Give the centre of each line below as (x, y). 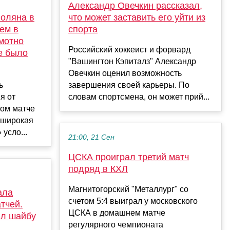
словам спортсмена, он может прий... (139, 97)
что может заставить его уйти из (137, 17)
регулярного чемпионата (116, 224)
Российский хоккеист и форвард (129, 49)
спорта (83, 29)
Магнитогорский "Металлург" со (128, 189)
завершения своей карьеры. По (129, 85)
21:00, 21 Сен (91, 137)
